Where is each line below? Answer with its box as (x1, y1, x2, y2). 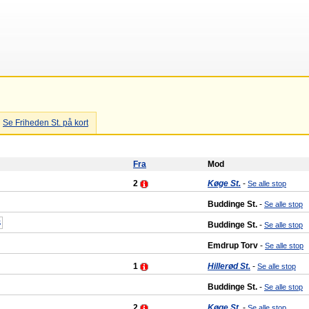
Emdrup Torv (208, 241, 260, 250)
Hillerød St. (208, 261, 250, 271)
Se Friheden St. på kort (3, 118, 88, 128)
